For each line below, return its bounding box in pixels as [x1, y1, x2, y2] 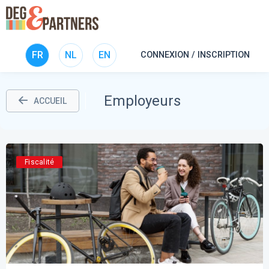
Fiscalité [25, 158, 55, 167]
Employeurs [104, 92, 181, 109]
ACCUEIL [34, 96, 67, 106]
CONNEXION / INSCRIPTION [141, 50, 250, 60]
